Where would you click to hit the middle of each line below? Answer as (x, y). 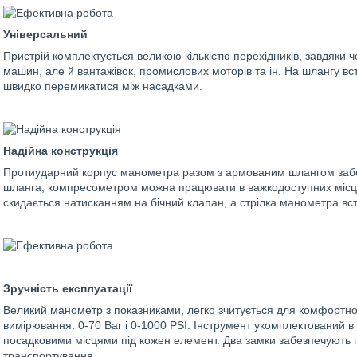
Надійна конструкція (61, 151)
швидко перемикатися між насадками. (103, 86)
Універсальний (45, 34)
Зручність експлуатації (68, 288)
